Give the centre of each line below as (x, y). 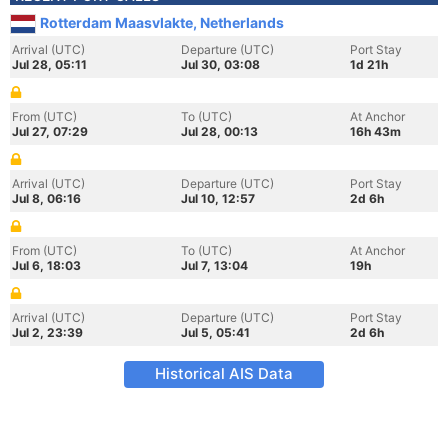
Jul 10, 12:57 (218, 198)
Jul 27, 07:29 (50, 131)
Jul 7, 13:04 (214, 265)
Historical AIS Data (224, 373)
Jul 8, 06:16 (46, 198)
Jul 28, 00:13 (219, 131)
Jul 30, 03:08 (220, 64)
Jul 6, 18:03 (46, 265)
